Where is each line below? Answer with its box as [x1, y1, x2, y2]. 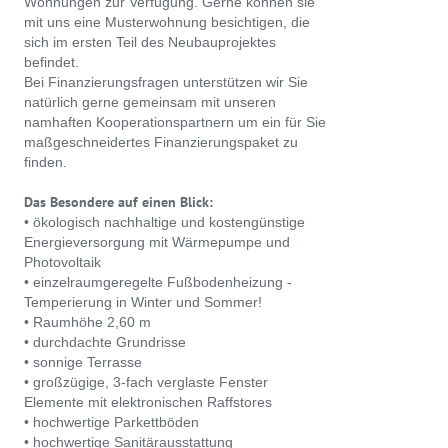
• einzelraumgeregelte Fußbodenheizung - [24, 274, 292, 290]
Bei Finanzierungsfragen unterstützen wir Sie [24, 74, 308, 90]
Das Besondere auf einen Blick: [24, 193, 213, 211]
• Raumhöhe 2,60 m [24, 314, 151, 330]
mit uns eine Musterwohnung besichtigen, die [24, 14, 310, 30]
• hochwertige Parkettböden [24, 414, 199, 430]
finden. [24, 154, 67, 170]
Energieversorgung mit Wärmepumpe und [24, 234, 290, 250]
